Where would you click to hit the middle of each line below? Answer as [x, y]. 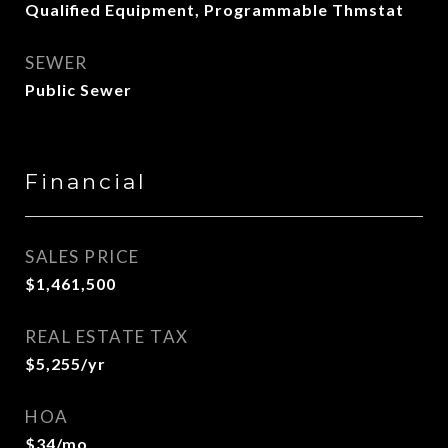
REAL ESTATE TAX [107, 336]
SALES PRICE [82, 256]
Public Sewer [78, 89]
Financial [86, 181]
